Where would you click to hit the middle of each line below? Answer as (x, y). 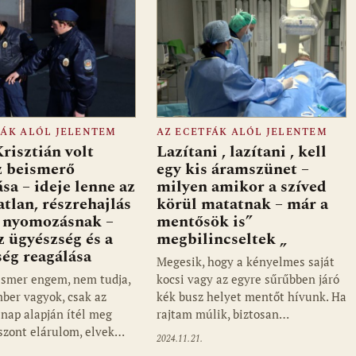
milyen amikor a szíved (241, 187)
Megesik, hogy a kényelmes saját (245, 262)
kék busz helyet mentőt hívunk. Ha (251, 297)
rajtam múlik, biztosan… (222, 314)
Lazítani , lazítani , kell (241, 152)
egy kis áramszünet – (232, 170)
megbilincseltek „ (221, 240)
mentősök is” (204, 222)
